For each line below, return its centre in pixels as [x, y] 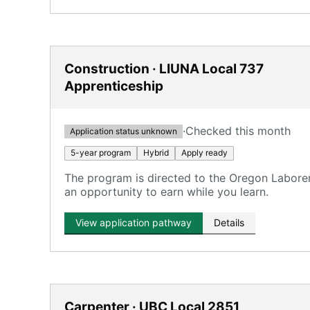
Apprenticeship [114, 86]
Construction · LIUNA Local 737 [164, 69]
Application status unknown [124, 131]
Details [229, 222]
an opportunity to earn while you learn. [166, 192]
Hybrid [156, 153]
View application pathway [134, 222]
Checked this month [238, 131]
